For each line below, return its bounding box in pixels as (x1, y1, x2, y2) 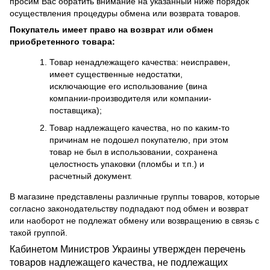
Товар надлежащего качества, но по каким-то (49, 122, 230, 133)
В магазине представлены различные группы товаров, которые (10, 191, 260, 201)
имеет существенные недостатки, (49, 69, 183, 80)
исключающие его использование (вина (49, 81, 207, 92)
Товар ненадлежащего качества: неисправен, (49, 57, 230, 67)
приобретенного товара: (10, 37, 115, 47)
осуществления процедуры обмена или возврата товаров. (10, 8, 240, 19)
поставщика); (49, 105, 102, 116)
